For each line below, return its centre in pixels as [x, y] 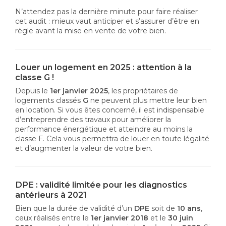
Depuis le [33, 91]
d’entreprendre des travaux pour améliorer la [93, 120]
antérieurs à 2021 [51, 194]
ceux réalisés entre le [53, 218]
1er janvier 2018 [120, 218]
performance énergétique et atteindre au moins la [104, 129]
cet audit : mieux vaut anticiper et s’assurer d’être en [107, 21]
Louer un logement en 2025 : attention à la [103, 67]
